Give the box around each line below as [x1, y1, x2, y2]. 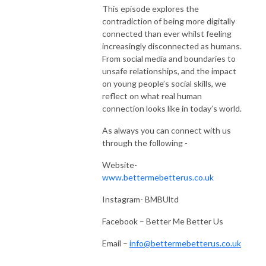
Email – [102, 237, 129, 248]
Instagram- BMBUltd [102, 194, 179, 204]
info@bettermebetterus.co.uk [129, 237, 241, 248]
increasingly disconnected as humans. [102, 40, 242, 51]
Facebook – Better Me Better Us [102, 216, 223, 226]
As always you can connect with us [102, 125, 231, 135]
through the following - [102, 137, 188, 148]
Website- [102, 159, 137, 170]
